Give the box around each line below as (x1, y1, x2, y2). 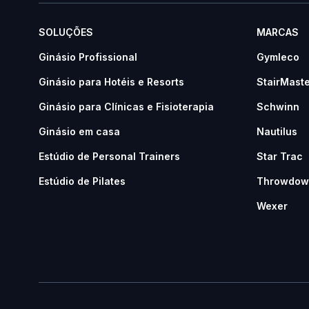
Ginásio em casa (39, 126, 120, 137)
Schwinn (257, 101, 299, 112)
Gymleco (257, 51, 299, 63)
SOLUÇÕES (39, 26, 93, 38)
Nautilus (257, 126, 297, 137)
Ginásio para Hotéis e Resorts (39, 76, 184, 88)
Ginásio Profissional (39, 51, 137, 63)
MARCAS (257, 26, 299, 38)
